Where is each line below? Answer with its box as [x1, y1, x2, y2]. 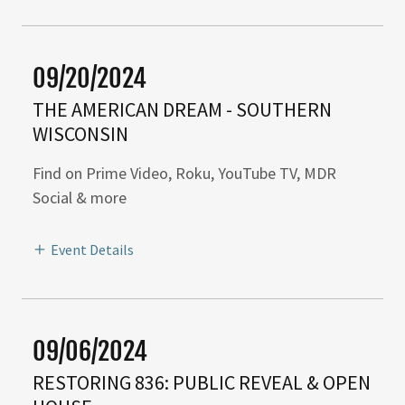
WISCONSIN [33, 121, 128, 147]
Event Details [51, 240, 134, 259]
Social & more [33, 187, 127, 209]
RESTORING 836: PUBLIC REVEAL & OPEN [33, 370, 371, 396]
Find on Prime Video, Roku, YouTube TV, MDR [33, 163, 336, 184]
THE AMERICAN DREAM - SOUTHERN [33, 97, 332, 123]
